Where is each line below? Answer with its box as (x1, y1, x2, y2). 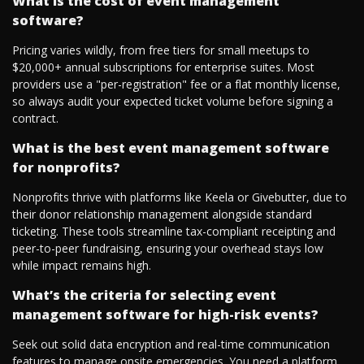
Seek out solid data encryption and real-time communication (12, 336, 330, 353)
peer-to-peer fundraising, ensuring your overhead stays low (12, 240, 323, 257)
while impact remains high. (12, 258, 151, 274)
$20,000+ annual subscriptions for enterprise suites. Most (12, 59, 314, 76)
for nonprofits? (12, 158, 120, 177)
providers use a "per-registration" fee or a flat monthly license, (12, 76, 340, 93)
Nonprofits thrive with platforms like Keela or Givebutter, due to (12, 189, 347, 206)
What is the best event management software (12, 139, 329, 158)
